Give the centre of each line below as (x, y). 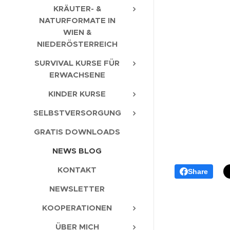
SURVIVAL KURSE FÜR (77, 63)
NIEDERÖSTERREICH (77, 44)
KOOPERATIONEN (77, 208)
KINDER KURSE (77, 94)
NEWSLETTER (77, 189)
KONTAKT (77, 170)
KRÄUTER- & (77, 8)
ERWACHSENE (77, 75)
